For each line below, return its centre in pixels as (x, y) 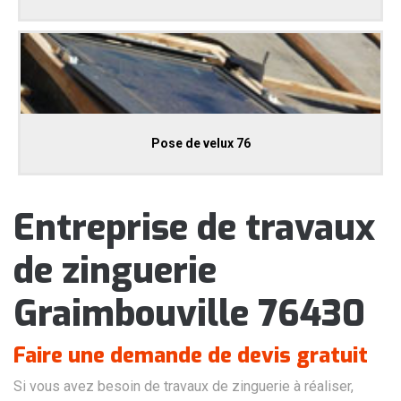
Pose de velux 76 (200, 144)
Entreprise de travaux (194, 228)
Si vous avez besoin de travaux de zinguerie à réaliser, (183, 387)
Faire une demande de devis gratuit (191, 356)
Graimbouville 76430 (189, 314)
